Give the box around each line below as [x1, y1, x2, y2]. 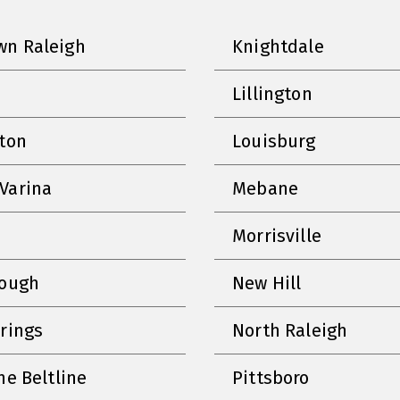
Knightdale [232, 35, 324, 57]
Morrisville [232, 224, 321, 246]
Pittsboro [232, 366, 310, 388]
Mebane [232, 177, 299, 199]
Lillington [232, 82, 312, 104]
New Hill [232, 271, 302, 294]
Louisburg [232, 129, 316, 152]
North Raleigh [232, 319, 348, 341]
